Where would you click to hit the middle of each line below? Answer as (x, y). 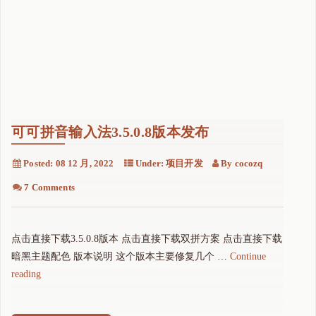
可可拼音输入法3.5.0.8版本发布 (110, 132)
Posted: (38, 163)
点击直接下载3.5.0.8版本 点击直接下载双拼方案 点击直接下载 (147, 238)
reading (26, 274)
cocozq (249, 163)
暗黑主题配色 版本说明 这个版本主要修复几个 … (121, 256)
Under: (150, 163)
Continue (248, 256)
